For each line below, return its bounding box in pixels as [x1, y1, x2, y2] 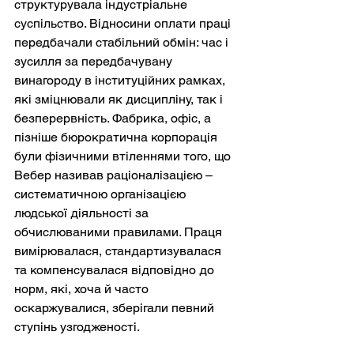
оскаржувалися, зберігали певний [14, 300, 217, 316]
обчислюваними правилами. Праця [14, 224, 225, 240]
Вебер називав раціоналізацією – [14, 168, 216, 183]
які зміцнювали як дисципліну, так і [14, 92, 226, 107]
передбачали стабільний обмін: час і [14, 35, 232, 51]
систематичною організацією [14, 186, 189, 202]
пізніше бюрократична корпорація [14, 130, 220, 145]
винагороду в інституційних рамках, [14, 73, 228, 88]
